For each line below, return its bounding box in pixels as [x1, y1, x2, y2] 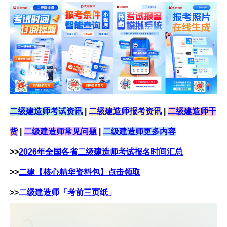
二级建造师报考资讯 [89, 107, 162, 116]
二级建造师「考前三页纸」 [19, 188, 117, 197]
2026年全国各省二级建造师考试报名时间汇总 [19, 147, 183, 157]
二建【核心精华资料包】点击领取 [19, 168, 141, 177]
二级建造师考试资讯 [10, 107, 83, 116]
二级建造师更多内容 [103, 127, 176, 136]
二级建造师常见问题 [24, 127, 97, 136]
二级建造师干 [168, 107, 217, 116]
